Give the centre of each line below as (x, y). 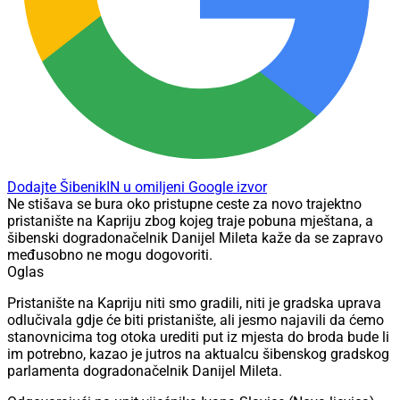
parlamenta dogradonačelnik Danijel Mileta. (145, 371)
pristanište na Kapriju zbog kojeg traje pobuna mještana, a (190, 221)
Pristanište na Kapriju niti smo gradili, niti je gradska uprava (194, 304)
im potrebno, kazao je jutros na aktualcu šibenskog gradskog (198, 354)
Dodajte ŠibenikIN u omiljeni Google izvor (137, 187)
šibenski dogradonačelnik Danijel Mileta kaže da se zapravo (195, 238)
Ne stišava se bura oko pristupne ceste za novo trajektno (184, 204)
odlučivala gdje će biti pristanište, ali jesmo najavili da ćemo (196, 321)
